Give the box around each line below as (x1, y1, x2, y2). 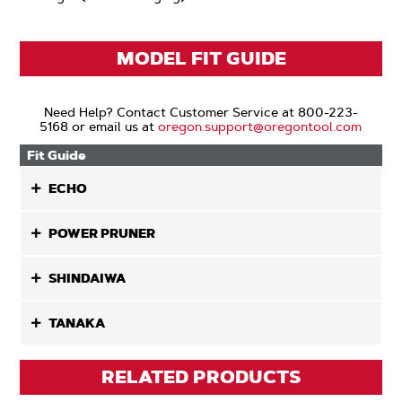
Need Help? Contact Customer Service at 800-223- (43, 104, 358, 120)
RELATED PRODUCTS (101, 365, 301, 389)
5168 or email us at (39, 118, 159, 135)
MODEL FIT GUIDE (116, 47, 286, 70)
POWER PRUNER (48, 225, 156, 241)
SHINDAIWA (48, 270, 127, 286)
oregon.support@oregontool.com (158, 118, 363, 135)
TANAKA (48, 315, 106, 331)
